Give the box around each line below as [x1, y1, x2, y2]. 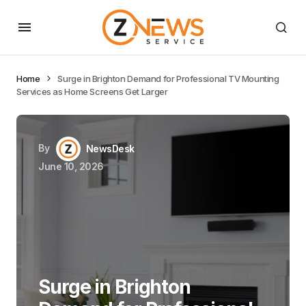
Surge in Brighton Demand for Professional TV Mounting [57, 73, 279, 84]
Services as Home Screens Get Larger [16, 86, 168, 97]
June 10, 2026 [38, 161, 104, 172]
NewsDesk [85, 143, 135, 154]
